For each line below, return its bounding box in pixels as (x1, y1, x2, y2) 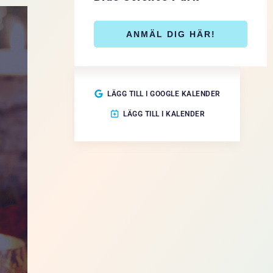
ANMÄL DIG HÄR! (126, 29, 216, 39)
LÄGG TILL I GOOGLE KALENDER (107, 89, 221, 98)
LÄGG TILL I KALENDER (123, 109, 205, 118)
